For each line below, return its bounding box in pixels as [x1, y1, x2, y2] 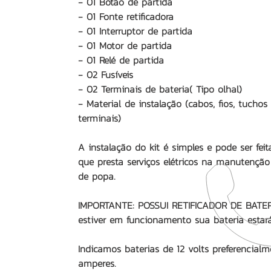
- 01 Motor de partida [78, 38, 172, 53]
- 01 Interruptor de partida [78, 24, 192, 38]
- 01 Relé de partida [78, 53, 164, 67]
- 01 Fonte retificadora [78, 9, 174, 24]
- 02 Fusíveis [78, 67, 133, 82]
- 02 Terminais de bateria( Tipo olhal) [78, 82, 242, 96]
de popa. [78, 169, 116, 183]
